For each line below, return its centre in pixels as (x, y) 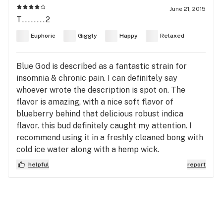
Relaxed (172, 36)
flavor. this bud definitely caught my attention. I (104, 125)
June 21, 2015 (188, 9)
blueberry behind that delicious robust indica (100, 113)
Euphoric (43, 36)
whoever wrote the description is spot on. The (101, 90)
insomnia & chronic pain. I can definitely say (97, 78)
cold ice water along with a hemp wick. (88, 149)
